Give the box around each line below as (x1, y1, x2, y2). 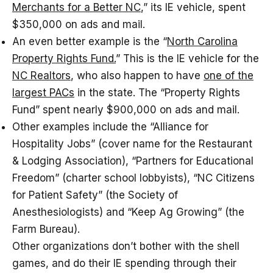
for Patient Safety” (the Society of (12, 189, 178, 202)
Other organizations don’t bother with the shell (12, 240, 239, 253)
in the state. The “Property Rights (74, 87, 240, 99)
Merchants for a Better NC (12, 1, 141, 14)
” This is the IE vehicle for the (116, 52, 259, 65)
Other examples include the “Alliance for (12, 121, 208, 133)
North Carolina (167, 35, 238, 48)
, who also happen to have (71, 69, 204, 82)
